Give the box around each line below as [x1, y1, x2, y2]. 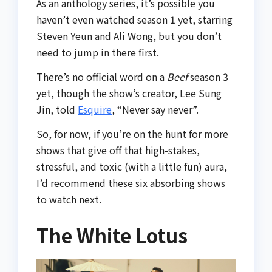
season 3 [188, 69, 228, 84]
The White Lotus [36, 221, 188, 250]
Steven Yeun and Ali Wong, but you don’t [36, 29, 222, 44]
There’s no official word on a [36, 69, 167, 84]
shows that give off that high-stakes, [36, 142, 200, 157]
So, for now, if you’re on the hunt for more [36, 126, 228, 141]
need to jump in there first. [36, 45, 159, 60]
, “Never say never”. [112, 101, 199, 117]
